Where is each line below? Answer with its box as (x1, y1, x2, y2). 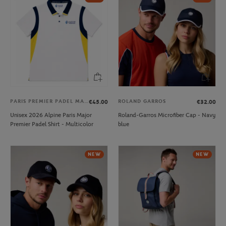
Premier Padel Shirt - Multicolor (10, 120, 93, 128)
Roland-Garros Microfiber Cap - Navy (118, 111, 215, 119)
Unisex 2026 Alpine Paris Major (10, 111, 92, 119)
